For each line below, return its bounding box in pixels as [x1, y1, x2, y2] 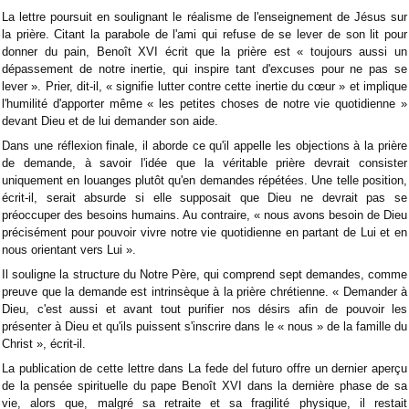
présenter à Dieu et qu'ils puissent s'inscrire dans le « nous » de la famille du [2, 320, 407, 334]
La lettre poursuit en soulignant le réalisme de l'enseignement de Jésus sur [2, 10, 407, 25]
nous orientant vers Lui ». [2, 243, 136, 257]
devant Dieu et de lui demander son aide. [2, 114, 218, 129]
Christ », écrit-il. [2, 337, 86, 351]
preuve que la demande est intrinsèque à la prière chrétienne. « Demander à [2, 285, 407, 299]
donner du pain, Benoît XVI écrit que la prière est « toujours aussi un [2, 45, 407, 59]
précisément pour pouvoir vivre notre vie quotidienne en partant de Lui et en [2, 225, 407, 240]
